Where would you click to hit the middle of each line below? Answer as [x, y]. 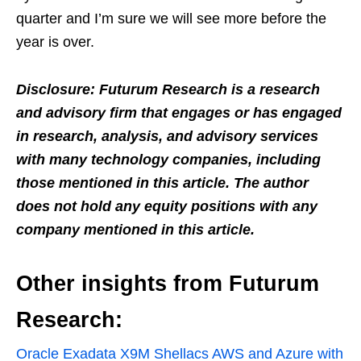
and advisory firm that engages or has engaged [179, 112]
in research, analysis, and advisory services [167, 136]
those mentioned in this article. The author [162, 183]
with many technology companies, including [168, 159]
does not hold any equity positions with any [167, 206]
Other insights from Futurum [168, 283]
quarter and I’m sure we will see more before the [171, 18]
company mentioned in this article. [135, 229]
